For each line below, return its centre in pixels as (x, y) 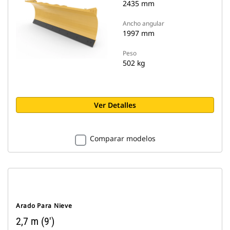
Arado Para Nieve (44, 206)
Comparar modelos (122, 138)
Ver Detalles (115, 105)
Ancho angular (143, 23)
